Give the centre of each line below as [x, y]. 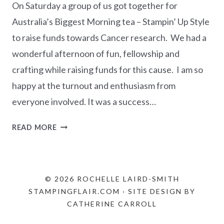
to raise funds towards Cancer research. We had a [109, 37]
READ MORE [34, 127]
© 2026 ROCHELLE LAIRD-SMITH [112, 179]
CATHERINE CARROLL [112, 204]
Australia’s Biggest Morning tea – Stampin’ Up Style [111, 21]
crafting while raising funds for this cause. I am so [107, 69]
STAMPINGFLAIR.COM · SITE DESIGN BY [112, 191]
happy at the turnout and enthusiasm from [94, 85]
